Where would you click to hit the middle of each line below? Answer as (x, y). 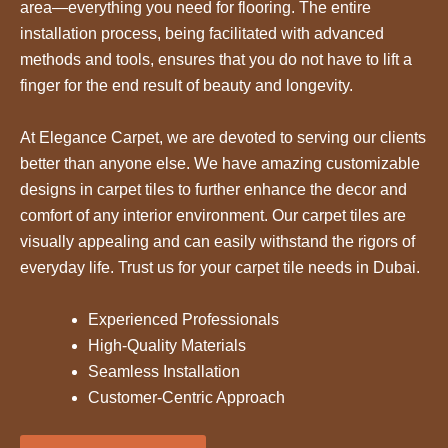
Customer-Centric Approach (186, 397)
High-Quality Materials (167, 345)
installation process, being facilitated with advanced (202, 34)
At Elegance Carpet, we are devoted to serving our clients (223, 137)
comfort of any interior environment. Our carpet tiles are (213, 215)
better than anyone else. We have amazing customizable (220, 163)
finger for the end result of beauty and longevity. (186, 86)
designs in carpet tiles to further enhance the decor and (213, 189)
